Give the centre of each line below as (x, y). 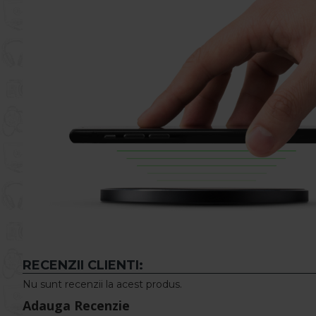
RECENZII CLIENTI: (83, 265)
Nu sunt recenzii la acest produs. (102, 284)
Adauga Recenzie (76, 305)
